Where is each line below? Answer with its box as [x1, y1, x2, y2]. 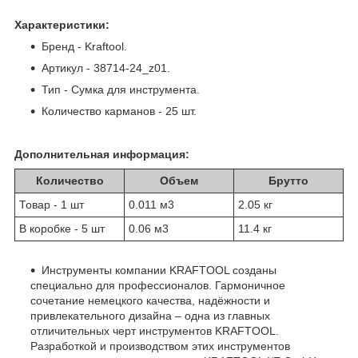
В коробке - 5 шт [19, 222, 105, 236]
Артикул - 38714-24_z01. [42, 62, 170, 75]
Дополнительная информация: [14, 148, 189, 161]
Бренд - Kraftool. [42, 40, 127, 54]
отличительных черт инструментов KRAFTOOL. [30, 324, 279, 338]
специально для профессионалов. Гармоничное [30, 279, 285, 292]
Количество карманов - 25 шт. [42, 105, 197, 118]
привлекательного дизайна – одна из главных [30, 309, 270, 323]
